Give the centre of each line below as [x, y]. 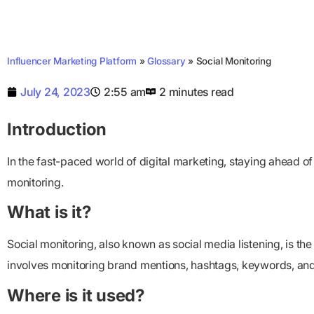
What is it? [49, 212]
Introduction [57, 129]
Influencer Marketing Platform [72, 61]
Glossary [166, 61]
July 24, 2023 [55, 92]
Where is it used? [76, 295]
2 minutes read [197, 92]
